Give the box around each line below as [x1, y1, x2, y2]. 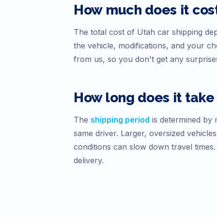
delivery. [74, 155, 104, 166]
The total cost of [74, 27, 137, 37]
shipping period [91, 115, 150, 125]
